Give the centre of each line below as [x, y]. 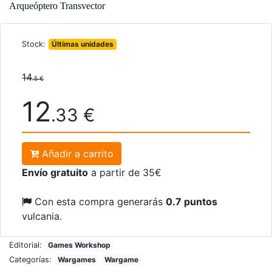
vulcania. [42, 216]
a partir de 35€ [125, 172]
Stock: [34, 44]
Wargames [76, 259]
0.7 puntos [192, 201]
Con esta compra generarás [99, 201]
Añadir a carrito [76, 153]
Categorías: [30, 259]
